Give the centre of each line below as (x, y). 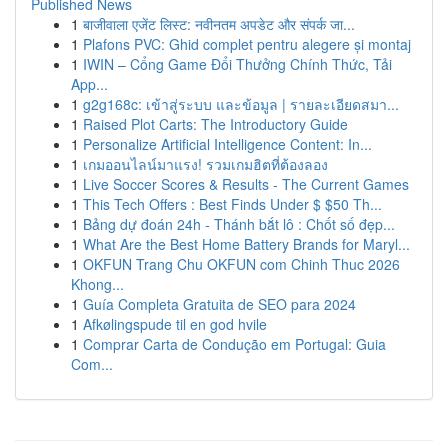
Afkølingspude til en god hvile (175, 324)
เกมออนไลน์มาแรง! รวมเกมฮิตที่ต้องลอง (205, 164)
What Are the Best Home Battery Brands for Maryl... (246, 244)
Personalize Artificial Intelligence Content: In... (227, 144)
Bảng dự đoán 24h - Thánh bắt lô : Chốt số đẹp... (239, 224)
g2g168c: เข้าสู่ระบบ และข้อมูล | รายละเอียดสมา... (241, 104)
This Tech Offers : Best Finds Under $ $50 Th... (232, 204)
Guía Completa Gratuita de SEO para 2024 (219, 304)
